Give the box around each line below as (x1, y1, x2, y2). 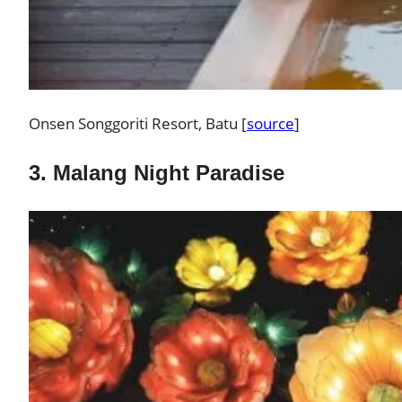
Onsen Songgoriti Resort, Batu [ (29, 113, 247, 135)
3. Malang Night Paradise (29, 161, 284, 186)
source (247, 113, 294, 135)
